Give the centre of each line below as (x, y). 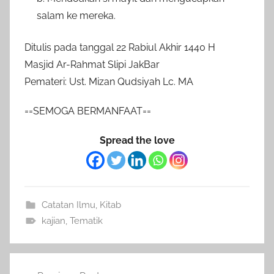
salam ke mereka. (76, 15)
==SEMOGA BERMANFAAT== (88, 111)
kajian (53, 220)
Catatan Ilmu (68, 205)
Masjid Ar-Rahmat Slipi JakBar (92, 64)
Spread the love (137, 140)
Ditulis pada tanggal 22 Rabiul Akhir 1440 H (120, 47)
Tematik (86, 220)
